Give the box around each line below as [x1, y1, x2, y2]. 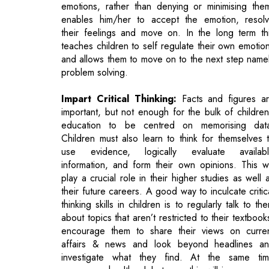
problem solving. [61, 8, 128, 22]
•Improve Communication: [61, 246, 188, 260]
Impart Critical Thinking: [61, 34, 177, 49]
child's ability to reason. [61, 219, 156, 234]
